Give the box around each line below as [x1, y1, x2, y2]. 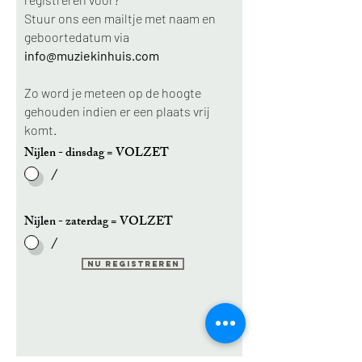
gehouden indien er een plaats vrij [24, 103, 209, 119]
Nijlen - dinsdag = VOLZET [24, 143, 169, 165]
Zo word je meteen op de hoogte [24, 85, 201, 100]
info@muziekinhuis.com [24, 48, 159, 63]
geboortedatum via [24, 29, 129, 44]
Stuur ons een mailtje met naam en [24, 11, 216, 26]
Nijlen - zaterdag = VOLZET [24, 212, 173, 234]
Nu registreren [86, 259, 179, 268]
